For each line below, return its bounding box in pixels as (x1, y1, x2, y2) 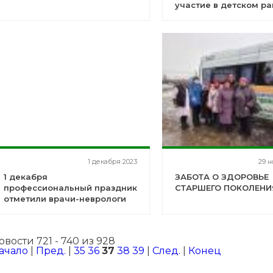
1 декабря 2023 (88, 157, 138, 166)
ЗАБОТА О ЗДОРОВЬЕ (175, 172, 269, 182)
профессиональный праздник (3, 183, 137, 193)
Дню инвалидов (175, 22, 247, 32)
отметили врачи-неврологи (3, 194, 126, 204)
